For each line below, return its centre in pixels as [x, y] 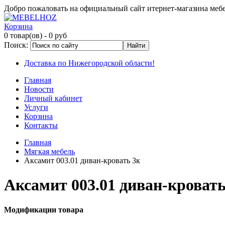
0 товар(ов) [23, 35]
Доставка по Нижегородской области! [89, 63]
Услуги [36, 107]
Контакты [41, 125]
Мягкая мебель [49, 151]
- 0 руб [54, 35]
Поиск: [16, 45]
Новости [39, 89]
